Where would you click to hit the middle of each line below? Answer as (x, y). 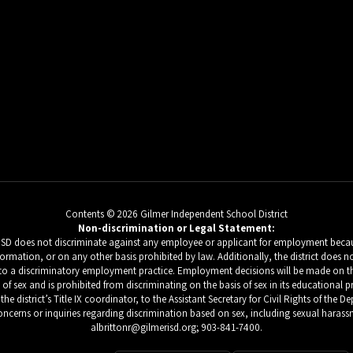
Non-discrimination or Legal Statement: (176, 228)
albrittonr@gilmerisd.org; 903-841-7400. (176, 327)
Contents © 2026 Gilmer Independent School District (176, 214)
